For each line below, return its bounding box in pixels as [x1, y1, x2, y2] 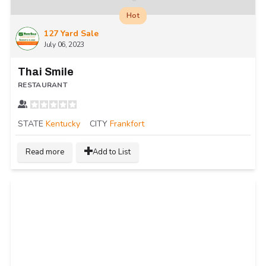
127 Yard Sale [44, 27, 99, 39]
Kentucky [46, 118, 80, 129]
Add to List [93, 146, 131, 157]
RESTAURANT [18, 80, 67, 90]
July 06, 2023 [44, 39, 85, 49]
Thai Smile [18, 65, 74, 78]
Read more [26, 146, 64, 157]
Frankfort [110, 118, 144, 129]
